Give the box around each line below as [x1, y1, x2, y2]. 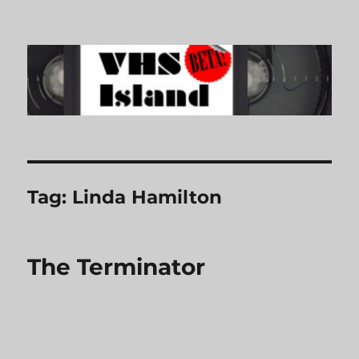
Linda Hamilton [72, 186, 223, 209]
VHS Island [27, 34, 133, 56]
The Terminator [27, 253, 206, 281]
